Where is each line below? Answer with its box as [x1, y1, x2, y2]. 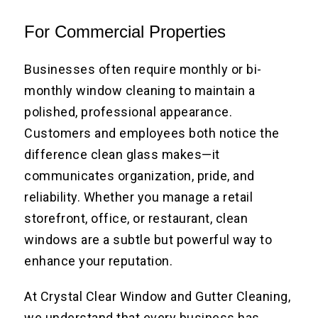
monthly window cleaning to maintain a [24, 83, 256, 99]
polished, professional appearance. [24, 104, 233, 120]
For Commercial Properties [24, 22, 226, 42]
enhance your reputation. [24, 253, 173, 269]
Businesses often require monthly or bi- [24, 62, 262, 77]
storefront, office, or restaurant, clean [24, 211, 248, 226]
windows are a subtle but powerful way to [24, 232, 273, 248]
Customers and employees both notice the [24, 126, 280, 141]
